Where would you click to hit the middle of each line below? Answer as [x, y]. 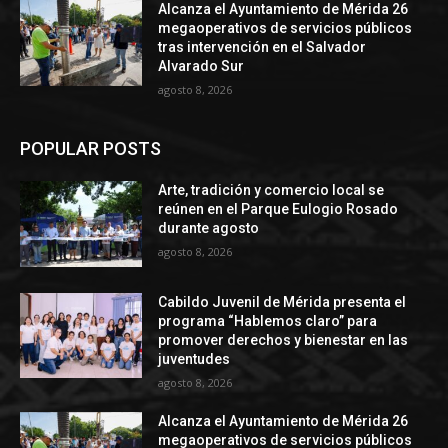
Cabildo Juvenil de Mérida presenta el [282, 301]
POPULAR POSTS [90, 149]
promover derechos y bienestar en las [283, 339]
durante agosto [210, 228]
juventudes [196, 358]
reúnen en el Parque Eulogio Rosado [278, 209]
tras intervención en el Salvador [262, 47]
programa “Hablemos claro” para [268, 320]
